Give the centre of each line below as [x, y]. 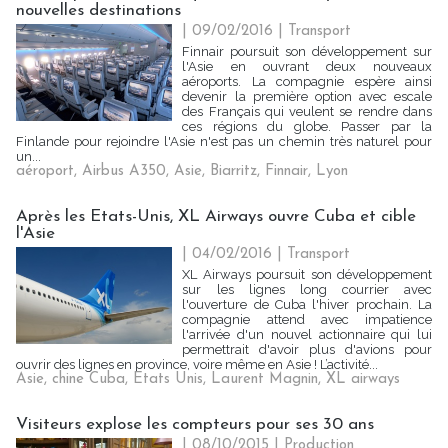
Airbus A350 [124, 171]
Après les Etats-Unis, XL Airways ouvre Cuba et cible [216, 216]
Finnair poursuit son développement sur [307, 51]
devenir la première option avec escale [307, 96]
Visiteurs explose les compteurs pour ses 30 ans [195, 424]
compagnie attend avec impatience [307, 319]
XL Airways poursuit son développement [307, 274]
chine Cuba [88, 379]
